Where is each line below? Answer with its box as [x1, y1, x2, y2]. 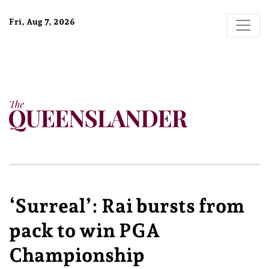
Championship [9, 244, 145, 267]
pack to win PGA [9, 219, 160, 242]
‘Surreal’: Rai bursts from [9, 195, 244, 217]
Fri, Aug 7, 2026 [9, 17, 75, 26]
